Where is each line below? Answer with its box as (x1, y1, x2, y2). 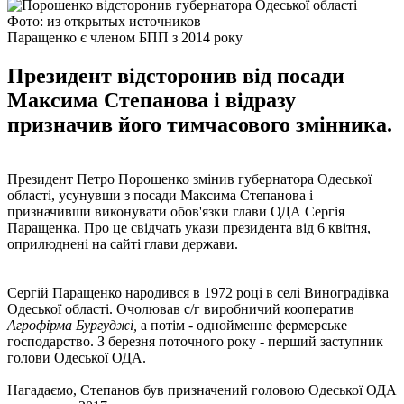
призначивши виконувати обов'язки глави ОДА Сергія (7, 203, 344, 219)
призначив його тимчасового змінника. (7, 112, 392, 136)
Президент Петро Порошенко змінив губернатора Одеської (7, 170, 372, 187)
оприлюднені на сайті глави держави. (7, 235, 238, 252)
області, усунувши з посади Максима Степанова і (7, 187, 313, 203)
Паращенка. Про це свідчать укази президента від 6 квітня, (7, 219, 371, 235)
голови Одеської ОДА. (7, 349, 146, 365)
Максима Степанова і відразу (7, 87, 296, 112)
